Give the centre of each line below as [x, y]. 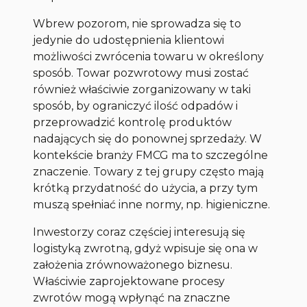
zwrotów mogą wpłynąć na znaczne [132, 298]
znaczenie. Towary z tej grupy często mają [149, 172]
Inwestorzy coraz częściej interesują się [139, 232]
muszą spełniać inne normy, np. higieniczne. [152, 205]
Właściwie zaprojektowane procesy [129, 282]
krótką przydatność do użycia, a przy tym [146, 188]
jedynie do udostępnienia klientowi [129, 40]
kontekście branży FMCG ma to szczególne [151, 156]
